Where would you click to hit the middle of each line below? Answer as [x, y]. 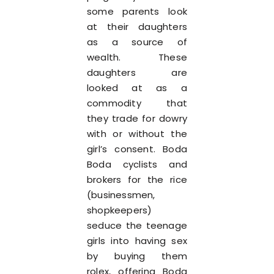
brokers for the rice [137, 180]
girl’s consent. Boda [137, 149]
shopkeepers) [120, 210]
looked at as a [137, 88]
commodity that [137, 103]
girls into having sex [137, 241]
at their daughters [137, 27]
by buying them [137, 256]
